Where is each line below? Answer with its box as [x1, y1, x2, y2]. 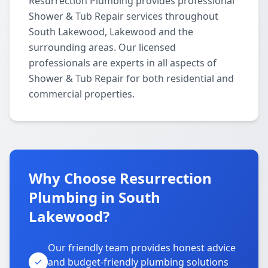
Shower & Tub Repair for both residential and [29, 72, 234, 85]
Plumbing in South [29, 187, 160, 207]
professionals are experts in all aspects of [29, 56, 217, 69]
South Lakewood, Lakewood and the [29, 25, 193, 38]
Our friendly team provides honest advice [48, 241, 236, 254]
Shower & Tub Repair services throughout [29, 10, 218, 23]
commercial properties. [29, 87, 135, 100]
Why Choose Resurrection [29, 168, 212, 188]
